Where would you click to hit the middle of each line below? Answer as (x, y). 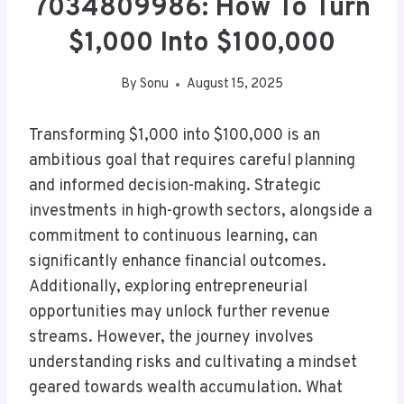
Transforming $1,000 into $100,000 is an (174, 136)
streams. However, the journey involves (171, 338)
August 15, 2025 (235, 85)
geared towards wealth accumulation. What (186, 389)
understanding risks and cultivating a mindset (193, 363)
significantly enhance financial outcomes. (178, 262)
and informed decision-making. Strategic (175, 187)
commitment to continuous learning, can (173, 237)
